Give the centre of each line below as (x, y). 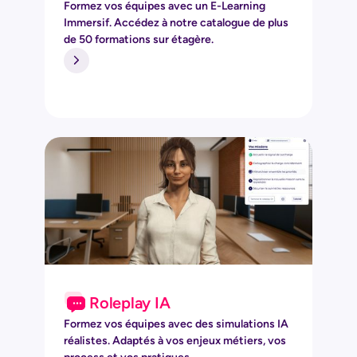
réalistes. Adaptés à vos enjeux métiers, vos (175, 340)
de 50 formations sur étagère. (140, 39)
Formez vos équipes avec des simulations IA (176, 324)
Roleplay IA (130, 302)
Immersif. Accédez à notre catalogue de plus (176, 22)
